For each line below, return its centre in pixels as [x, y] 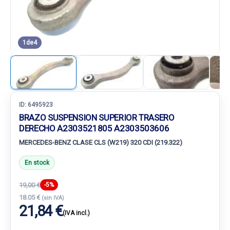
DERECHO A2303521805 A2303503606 [94, 128]
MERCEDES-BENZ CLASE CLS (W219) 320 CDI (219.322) [101, 142]
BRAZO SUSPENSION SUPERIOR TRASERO [97, 118]
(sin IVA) [53, 198]
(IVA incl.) [76, 213]
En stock [37, 163]
